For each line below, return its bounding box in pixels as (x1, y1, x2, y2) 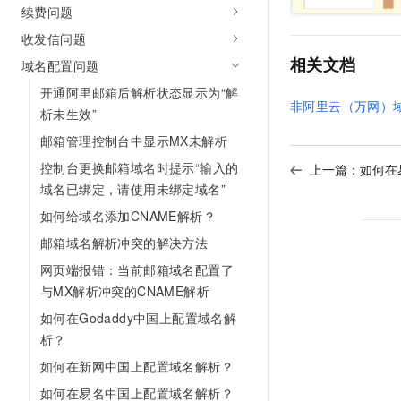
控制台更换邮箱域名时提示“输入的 (40, 158, 239, 176)
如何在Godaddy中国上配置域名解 (40, 309, 237, 327)
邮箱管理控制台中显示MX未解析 (40, 132, 227, 149)
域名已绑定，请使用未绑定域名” (40, 180, 226, 198)
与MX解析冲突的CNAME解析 (40, 282, 209, 300)
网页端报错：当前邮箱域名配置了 (40, 260, 234, 278)
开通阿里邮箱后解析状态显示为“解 (40, 83, 239, 101)
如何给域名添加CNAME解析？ (40, 207, 216, 225)
